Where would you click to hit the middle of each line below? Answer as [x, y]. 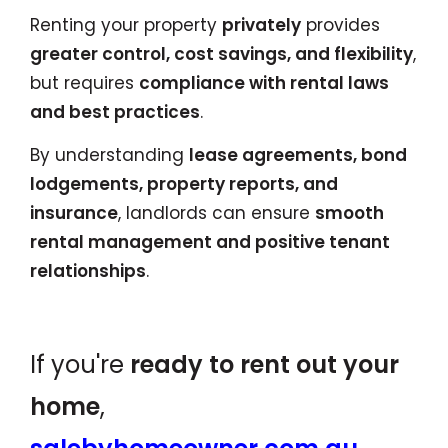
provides [340, 24]
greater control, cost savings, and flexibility [221, 53]
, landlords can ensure [216, 213]
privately [261, 24]
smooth [349, 213]
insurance [74, 213]
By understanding [109, 155]
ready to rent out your [264, 364]
